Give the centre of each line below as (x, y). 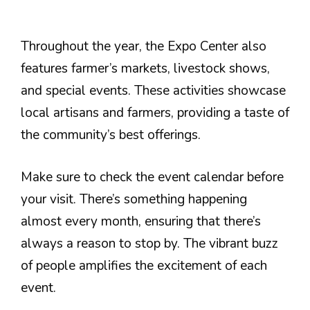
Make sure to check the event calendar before (152, 177)
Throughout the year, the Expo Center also (144, 46)
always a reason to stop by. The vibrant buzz (149, 243)
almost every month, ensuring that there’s (141, 221)
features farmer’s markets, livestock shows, (145, 69)
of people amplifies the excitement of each (144, 265)
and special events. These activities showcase (153, 91)
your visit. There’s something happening (134, 199)
